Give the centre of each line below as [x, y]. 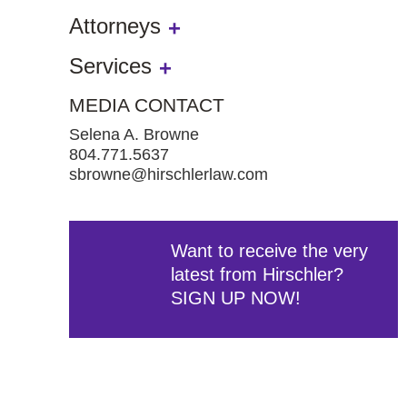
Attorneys [115, 26]
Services [110, 66]
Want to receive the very [269, 251]
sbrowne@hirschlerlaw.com [169, 174]
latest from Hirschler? [257, 274]
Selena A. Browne [134, 134]
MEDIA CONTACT [147, 105]
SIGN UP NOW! [236, 298]
